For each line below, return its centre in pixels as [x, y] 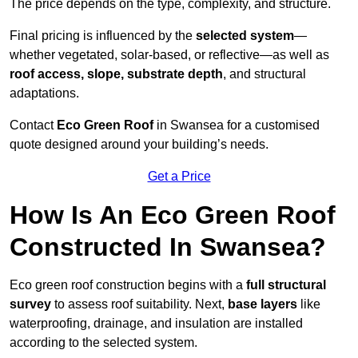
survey [30, 304]
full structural [286, 285]
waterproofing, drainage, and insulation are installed [156, 324]
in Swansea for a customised [237, 125]
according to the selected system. [103, 343]
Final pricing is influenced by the [103, 36]
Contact [32, 125]
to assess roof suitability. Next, [139, 304]
